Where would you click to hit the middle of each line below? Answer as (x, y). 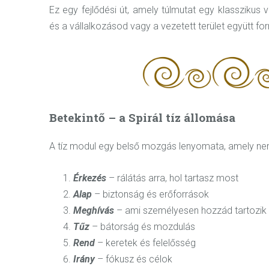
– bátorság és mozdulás (144, 226)
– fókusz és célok (135, 259)
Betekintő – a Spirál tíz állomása (142, 118)
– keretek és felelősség (147, 243)
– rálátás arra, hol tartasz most (174, 178)
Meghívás (95, 210)
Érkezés (91, 178)
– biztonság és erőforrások (152, 194)
